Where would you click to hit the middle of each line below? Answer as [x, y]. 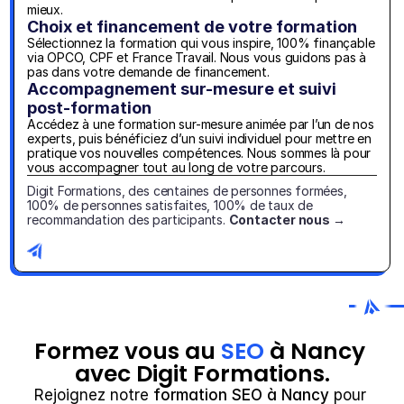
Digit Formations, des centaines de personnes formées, [187, 191]
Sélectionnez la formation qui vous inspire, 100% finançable [201, 43]
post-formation [89, 108]
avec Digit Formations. [202, 374]
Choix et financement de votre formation [192, 27]
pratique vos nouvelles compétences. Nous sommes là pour [199, 153]
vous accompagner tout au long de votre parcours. [176, 167]
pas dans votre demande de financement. [148, 72]
